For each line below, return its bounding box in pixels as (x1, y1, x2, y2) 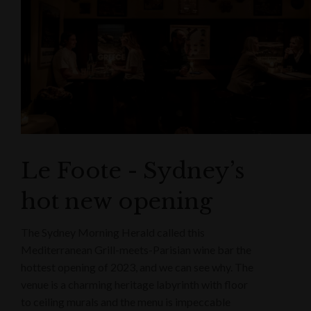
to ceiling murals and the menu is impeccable (21, 295, 230, 309)
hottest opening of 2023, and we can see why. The (21, 260, 253, 274)
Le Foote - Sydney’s (21, 157, 245, 185)
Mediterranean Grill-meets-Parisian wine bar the (21, 243, 251, 257)
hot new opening (21, 187, 212, 216)
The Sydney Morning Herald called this (21, 226, 205, 239)
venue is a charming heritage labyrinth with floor (21, 278, 248, 292)
